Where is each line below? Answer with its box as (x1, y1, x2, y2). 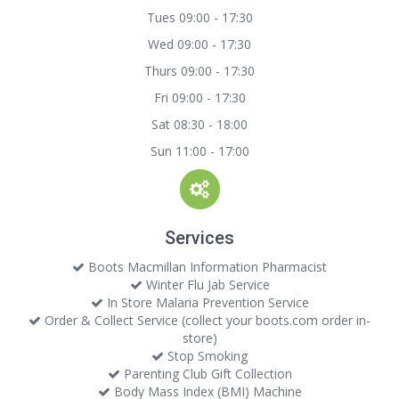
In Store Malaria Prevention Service (102, 294, 309, 311)
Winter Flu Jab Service (142, 276, 270, 293)
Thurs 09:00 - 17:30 (144, 62, 255, 79)
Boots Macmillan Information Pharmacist (85, 258, 327, 275)
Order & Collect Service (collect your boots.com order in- (41, 312, 370, 329)
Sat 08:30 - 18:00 (151, 116, 248, 133)
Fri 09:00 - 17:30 (153, 89, 246, 106)
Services (165, 227, 234, 248)
